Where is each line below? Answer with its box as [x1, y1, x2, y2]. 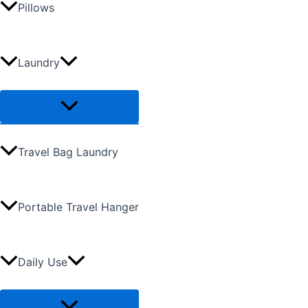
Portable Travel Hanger [18, 200, 139, 214]
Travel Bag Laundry [18, 145, 118, 159]
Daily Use [18, 255, 67, 269]
